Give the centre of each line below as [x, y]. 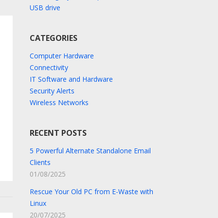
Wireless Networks [59, 102]
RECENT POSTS [58, 133]
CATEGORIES [53, 38]
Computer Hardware [62, 56]
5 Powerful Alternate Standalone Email [90, 151]
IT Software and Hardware [71, 79]
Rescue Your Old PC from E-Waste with [91, 191]
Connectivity [49, 67]
